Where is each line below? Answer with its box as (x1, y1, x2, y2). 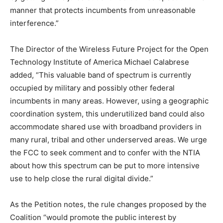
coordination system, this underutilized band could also (10, 109, 205, 119)
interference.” (10, 18, 59, 28)
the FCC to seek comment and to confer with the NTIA (10, 148, 200, 158)
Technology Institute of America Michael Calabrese (10, 57, 189, 67)
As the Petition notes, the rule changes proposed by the (10, 200, 207, 210)
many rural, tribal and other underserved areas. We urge (10, 135, 207, 145)
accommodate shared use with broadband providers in (10, 122, 202, 132)
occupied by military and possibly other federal (10, 83, 175, 93)
